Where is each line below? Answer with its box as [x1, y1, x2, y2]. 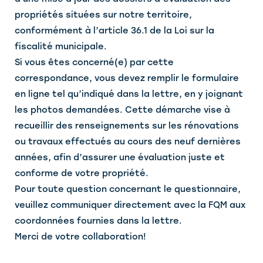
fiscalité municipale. [15, 41, 107, 52]
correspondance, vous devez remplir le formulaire [15, 73, 239, 84]
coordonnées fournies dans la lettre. [15, 215, 182, 227]
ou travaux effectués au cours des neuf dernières [15, 136, 241, 147]
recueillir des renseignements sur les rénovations [15, 120, 239, 131]
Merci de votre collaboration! [15, 231, 146, 242]
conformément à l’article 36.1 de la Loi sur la [15, 25, 214, 36]
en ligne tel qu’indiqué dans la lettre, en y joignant [15, 89, 243, 100]
